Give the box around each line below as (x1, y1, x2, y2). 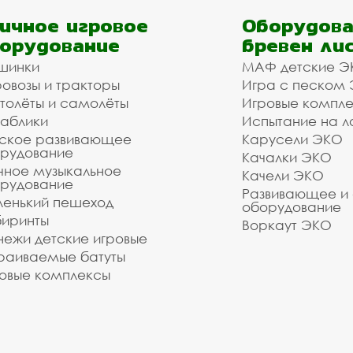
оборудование (242, 199, 341, 215)
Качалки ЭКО (242, 149, 332, 165)
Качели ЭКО (242, 167, 324, 184)
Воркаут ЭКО (242, 217, 332, 233)
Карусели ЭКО (242, 131, 343, 147)
